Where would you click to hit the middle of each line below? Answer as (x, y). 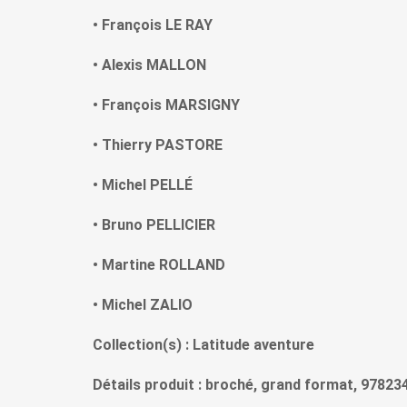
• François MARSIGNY (166, 105)
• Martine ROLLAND (159, 265)
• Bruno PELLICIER (154, 225)
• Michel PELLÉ (143, 185)
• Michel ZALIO (143, 305)
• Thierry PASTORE (158, 145)
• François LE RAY (153, 25)
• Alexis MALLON (149, 65)
